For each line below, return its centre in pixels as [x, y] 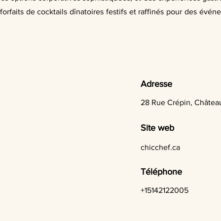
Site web [157, 128]
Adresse [156, 84]
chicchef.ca [160, 147]
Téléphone [161, 172]
